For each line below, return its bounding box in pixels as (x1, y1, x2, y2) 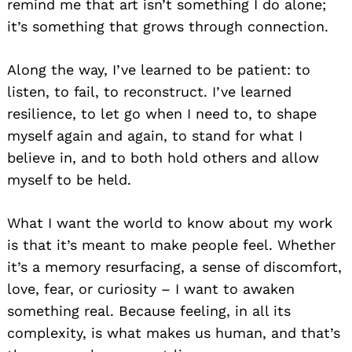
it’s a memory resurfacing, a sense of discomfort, (7, 258, 342, 275)
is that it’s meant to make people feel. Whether (7, 236, 335, 253)
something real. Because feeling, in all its (7, 302, 291, 319)
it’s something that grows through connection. (7, 17, 328, 35)
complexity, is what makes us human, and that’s (7, 324, 340, 341)
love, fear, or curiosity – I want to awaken (7, 280, 295, 297)
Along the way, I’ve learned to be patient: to (7, 60, 310, 78)
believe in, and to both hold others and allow (7, 148, 319, 166)
